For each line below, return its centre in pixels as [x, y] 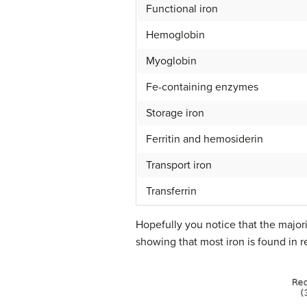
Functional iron [182, 9]
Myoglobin [171, 61]
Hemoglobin [175, 35]
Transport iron [179, 165]
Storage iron [175, 113]
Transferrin [171, 191]
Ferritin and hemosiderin [205, 139]
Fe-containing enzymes [202, 87]
